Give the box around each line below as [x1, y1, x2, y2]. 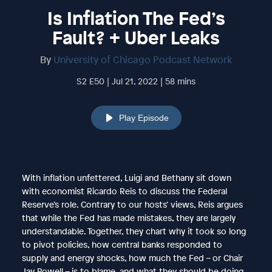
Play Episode [118, 112, 169, 123]
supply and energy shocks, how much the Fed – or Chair [21, 251, 243, 263]
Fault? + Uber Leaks [52, 25, 220, 50]
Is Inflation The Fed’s [47, 5, 225, 30]
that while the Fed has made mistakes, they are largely [21, 211, 236, 223]
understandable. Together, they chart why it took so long [21, 225, 246, 237]
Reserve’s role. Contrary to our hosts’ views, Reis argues [21, 198, 243, 210]
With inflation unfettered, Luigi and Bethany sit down [21, 171, 231, 183]
